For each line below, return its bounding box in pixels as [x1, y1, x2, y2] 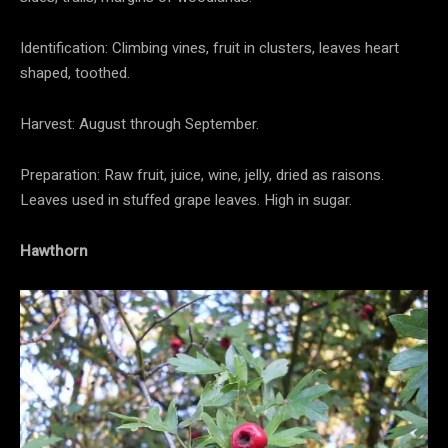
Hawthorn [20, 240, 88, 263]
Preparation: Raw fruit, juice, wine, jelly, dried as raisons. [20, 164, 384, 187]
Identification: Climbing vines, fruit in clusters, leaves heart [20, 37, 399, 60]
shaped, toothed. [20, 62, 130, 85]
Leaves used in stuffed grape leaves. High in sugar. [20, 189, 352, 212]
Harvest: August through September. [20, 113, 259, 136]
